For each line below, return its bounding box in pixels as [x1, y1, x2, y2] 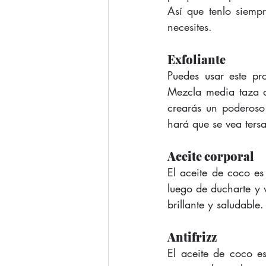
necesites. [167, 19, 216, 34]
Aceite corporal [167, 147, 254, 164]
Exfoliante [167, 50, 226, 67]
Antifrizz [167, 228, 217, 245]
